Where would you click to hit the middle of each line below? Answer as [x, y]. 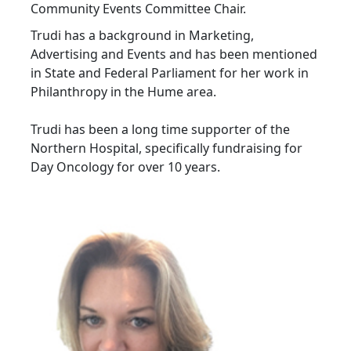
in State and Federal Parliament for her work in [170, 73]
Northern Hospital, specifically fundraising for [166, 148]
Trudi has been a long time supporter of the [160, 129]
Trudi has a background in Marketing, [142, 35]
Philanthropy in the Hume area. [123, 92]
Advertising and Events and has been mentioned [174, 54]
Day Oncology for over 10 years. [125, 167]
